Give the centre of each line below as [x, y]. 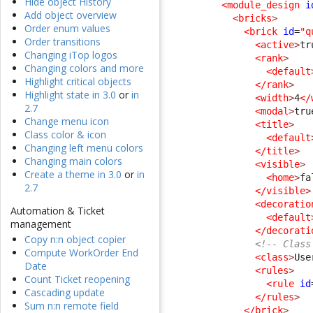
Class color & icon [65, 135]
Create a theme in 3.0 [73, 175]
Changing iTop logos [71, 55]
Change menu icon [67, 122]
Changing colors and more [84, 68]
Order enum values [67, 29]
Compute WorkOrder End [81, 253]
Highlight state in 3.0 [70, 95]
